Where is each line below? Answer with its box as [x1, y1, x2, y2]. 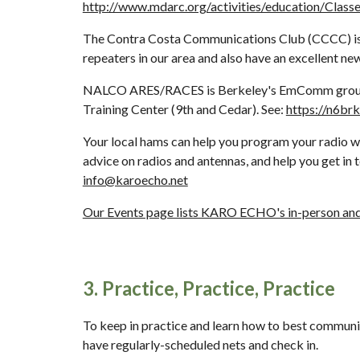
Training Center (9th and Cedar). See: [82, 101, 286, 117]
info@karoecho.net [82, 172, 188, 187]
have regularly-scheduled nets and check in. [82, 337, 321, 352]
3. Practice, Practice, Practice [82, 276, 335, 300]
